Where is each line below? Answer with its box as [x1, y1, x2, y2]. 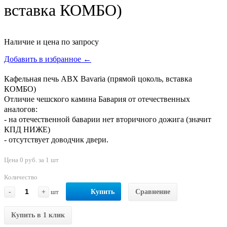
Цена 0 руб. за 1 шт [4, 156, 59, 164]
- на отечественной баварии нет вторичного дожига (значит [4, 115, 211, 124]
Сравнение [135, 187, 170, 196]
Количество [4, 173, 37, 181]
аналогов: [4, 104, 37, 113]
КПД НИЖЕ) [4, 125, 50, 134]
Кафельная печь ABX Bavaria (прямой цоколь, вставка [4, 74, 192, 83]
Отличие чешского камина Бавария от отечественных [4, 94, 190, 103]
